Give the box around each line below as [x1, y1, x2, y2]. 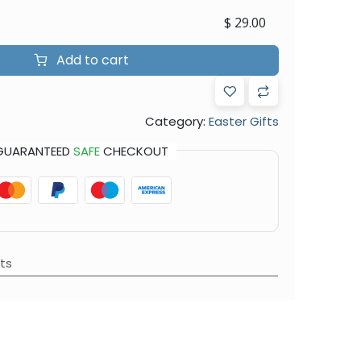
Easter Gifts [208, 112, 279, 130]
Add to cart [52, 50, 129, 69]
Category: [144, 112, 205, 130]
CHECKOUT [99, 142, 168, 160]
